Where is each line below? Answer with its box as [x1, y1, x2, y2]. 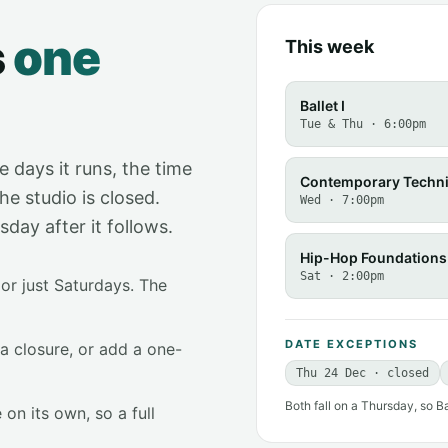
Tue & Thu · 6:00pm [300, 117, 426, 132]
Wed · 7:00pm [300, 193, 384, 208]
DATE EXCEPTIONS [285, 337, 419, 352]
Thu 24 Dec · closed [296, 366, 429, 381]
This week [285, 36, 374, 58]
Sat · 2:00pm [300, 269, 384, 284]
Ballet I [300, 97, 345, 115]
